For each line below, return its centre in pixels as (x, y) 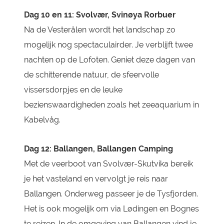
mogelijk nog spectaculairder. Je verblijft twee (108, 45)
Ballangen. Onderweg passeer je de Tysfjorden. (111, 194)
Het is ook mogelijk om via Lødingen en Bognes (111, 209)
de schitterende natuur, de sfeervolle (91, 75)
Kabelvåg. (42, 120)
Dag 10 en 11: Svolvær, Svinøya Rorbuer (99, 15)
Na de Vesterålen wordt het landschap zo (99, 30)
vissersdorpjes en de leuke (73, 90)
